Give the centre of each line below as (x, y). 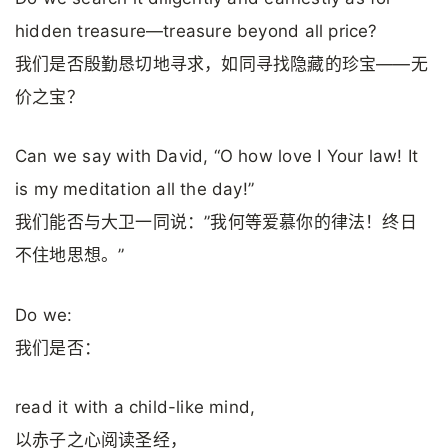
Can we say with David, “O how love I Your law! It (216, 156)
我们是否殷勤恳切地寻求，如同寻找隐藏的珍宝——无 (221, 64)
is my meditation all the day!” (135, 189)
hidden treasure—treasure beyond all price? (196, 31)
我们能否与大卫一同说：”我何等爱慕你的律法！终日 (216, 222)
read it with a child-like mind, (135, 406)
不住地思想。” (70, 255)
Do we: (44, 314)
